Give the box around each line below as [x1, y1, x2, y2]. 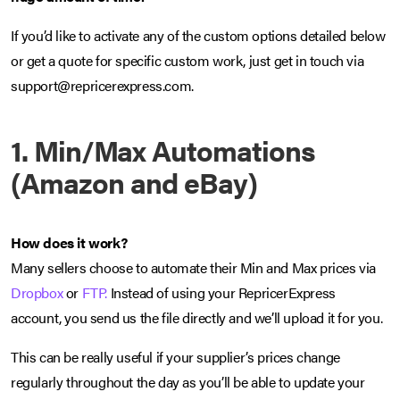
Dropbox [11, 282, 63, 304]
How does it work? [11, 232, 128, 254]
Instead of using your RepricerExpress [107, 282, 336, 304]
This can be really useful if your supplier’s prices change [11, 346, 340, 368]
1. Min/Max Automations [11, 129, 315, 171]
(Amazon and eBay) [11, 162, 257, 203]
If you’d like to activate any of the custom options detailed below [11, 25, 386, 46]
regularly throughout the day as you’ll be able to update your [11, 371, 365, 393]
